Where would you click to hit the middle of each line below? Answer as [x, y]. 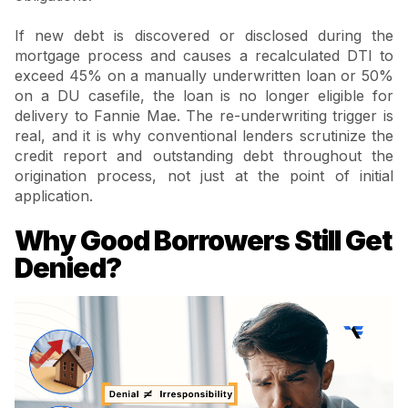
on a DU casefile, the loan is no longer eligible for [204, 96]
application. [54, 196]
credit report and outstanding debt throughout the [204, 156]
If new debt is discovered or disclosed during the [204, 36]
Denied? [68, 267]
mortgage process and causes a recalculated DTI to [204, 56]
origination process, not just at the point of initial [204, 176]
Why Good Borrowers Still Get [203, 240]
